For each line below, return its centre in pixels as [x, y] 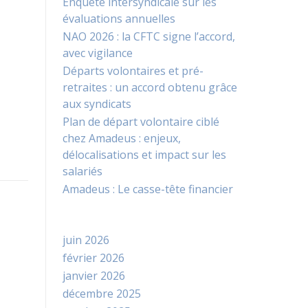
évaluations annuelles [119, 19]
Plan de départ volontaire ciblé [141, 122]
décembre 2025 [102, 294]
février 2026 [93, 258]
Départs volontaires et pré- [133, 71]
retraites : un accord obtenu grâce [150, 88]
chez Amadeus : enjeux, [122, 139]
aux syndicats [97, 104]
